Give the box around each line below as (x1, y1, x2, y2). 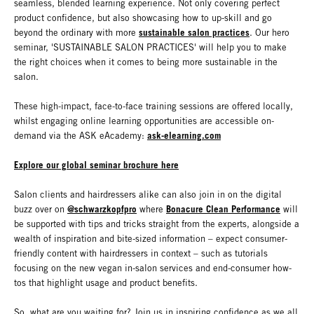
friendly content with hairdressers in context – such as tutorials (14, 248, 268, 259)
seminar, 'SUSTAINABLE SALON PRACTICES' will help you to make (14, 41, 287, 53)
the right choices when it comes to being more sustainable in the (14, 56, 278, 67)
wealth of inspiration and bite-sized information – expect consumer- (14, 233, 287, 245)
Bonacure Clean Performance (166, 203, 280, 215)
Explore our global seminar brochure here (14, 159, 179, 170)
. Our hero (250, 27, 289, 38)
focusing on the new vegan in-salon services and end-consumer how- (14, 263, 292, 274)
